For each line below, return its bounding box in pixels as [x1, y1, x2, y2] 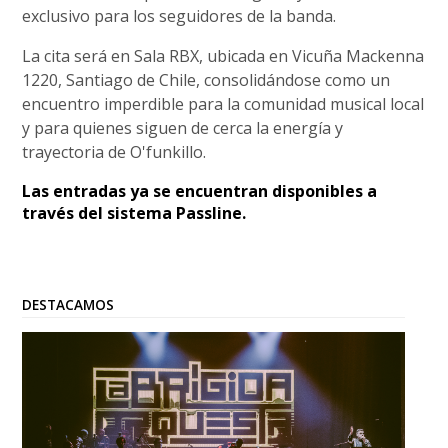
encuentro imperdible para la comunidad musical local [22, 92, 425, 115]
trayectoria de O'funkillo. [22, 140, 207, 163]
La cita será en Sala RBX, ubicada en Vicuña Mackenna [22, 44, 425, 67]
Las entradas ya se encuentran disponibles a [22, 179, 378, 202]
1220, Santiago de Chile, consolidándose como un [22, 68, 391, 91]
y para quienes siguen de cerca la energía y [22, 116, 344, 139]
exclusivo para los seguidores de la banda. [22, 4, 337, 27]
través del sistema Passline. [22, 201, 247, 224]
